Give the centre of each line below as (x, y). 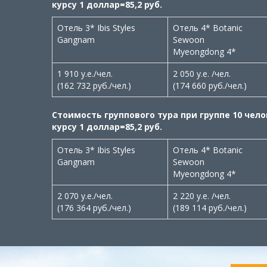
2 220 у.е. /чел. (202, 196)
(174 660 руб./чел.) (210, 86)
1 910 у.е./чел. (85, 74)
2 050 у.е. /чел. (202, 74)
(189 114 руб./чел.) (210, 208)
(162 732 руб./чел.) (94, 86)
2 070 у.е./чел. (85, 196)
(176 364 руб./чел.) (94, 208)
